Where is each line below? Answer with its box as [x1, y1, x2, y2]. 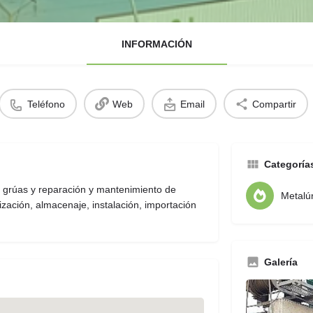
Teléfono [27, 98, 65, 110]
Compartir [252, 98, 296, 110]
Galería [263, 256, 298, 268]
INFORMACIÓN [121, 38, 192, 50]
